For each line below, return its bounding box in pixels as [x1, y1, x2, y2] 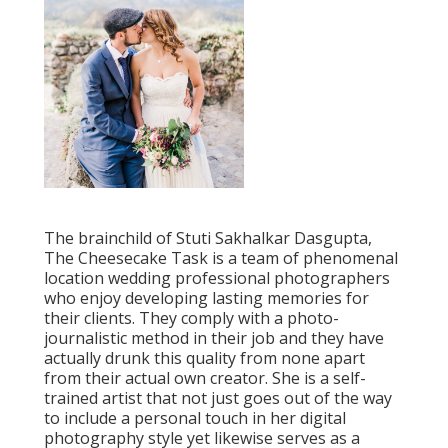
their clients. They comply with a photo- [44, 307, 339, 330]
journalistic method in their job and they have [44, 327, 384, 350]
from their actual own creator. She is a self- [44, 367, 366, 390]
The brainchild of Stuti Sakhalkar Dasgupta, [44, 227, 372, 250]
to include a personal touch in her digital [44, 407, 346, 430]
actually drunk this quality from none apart [44, 347, 365, 370]
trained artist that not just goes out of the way [44, 387, 392, 410]
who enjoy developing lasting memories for [44, 287, 369, 310]
